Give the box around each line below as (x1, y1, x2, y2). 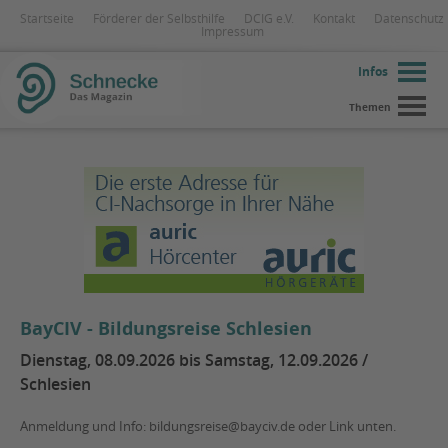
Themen (349, 100, 391, 114)
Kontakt (313, 10, 355, 26)
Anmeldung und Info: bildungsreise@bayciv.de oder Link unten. (20, 417, 396, 435)
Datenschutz (374, 10, 444, 26)
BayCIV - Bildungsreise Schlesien (20, 316, 312, 341)
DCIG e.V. (244, 10, 294, 26)
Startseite (20, 10, 74, 26)
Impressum (200, 23, 264, 39)
